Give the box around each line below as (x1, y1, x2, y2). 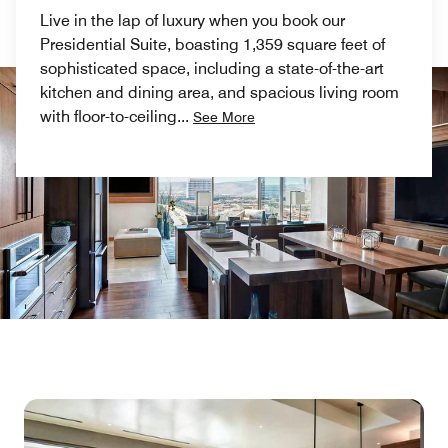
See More (193, 109, 255, 125)
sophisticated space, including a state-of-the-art (40, 59, 384, 78)
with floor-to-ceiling (40, 107, 177, 126)
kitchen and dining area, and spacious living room (40, 83, 399, 102)
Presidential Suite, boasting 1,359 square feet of (40, 35, 385, 54)
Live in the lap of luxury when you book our (40, 11, 345, 30)
